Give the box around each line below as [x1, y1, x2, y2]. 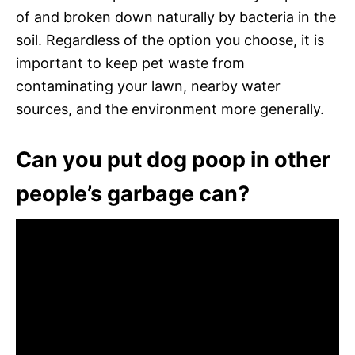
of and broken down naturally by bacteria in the [16, 8, 336, 25]
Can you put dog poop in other [16, 146, 330, 173]
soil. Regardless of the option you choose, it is [16, 31, 324, 48]
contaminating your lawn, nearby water [16, 77, 281, 94]
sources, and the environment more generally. [16, 100, 324, 117]
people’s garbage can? [16, 180, 250, 207]
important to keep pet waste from [16, 54, 245, 71]
